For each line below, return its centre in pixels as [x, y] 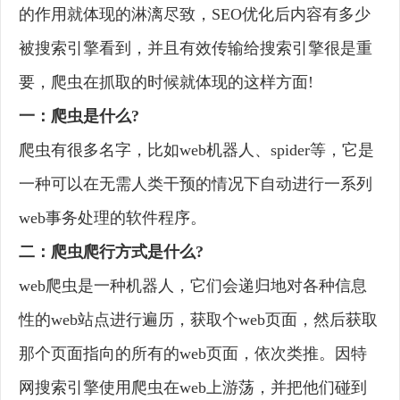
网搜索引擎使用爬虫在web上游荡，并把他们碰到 [193, 388]
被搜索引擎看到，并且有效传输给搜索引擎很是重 [196, 49]
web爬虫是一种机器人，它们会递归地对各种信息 [193, 286]
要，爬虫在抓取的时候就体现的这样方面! [166, 83]
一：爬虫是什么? [79, 117]
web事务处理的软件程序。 [112, 218]
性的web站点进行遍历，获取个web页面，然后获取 [198, 320]
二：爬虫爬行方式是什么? [111, 252]
